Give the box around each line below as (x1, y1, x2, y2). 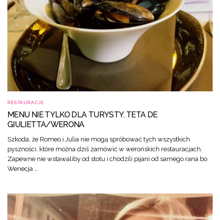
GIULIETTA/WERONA (7, 119, 84, 129)
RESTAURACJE (7, 99, 44, 105)
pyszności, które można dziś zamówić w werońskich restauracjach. (7, 145, 202, 153)
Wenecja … (7, 165, 38, 172)
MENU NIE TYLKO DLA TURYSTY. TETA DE (7, 110, 158, 119)
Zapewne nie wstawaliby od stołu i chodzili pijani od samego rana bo (7, 155, 207, 163)
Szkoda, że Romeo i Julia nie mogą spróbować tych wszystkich (7, 135, 190, 143)
